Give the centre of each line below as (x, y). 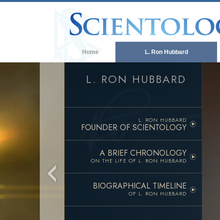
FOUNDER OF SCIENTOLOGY (134, 127)
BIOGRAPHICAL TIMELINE (140, 186)
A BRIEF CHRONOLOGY (143, 153)
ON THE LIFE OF (115, 161)
